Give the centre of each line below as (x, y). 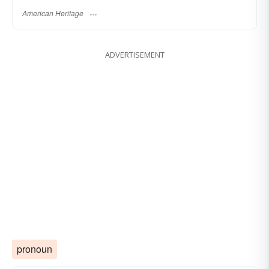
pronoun (35, 249)
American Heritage (53, 13)
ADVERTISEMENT (134, 54)
